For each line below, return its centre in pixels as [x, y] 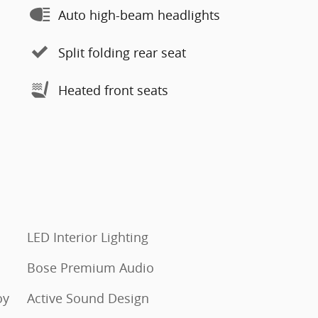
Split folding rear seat [122, 52]
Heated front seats [113, 90]
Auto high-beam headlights [139, 15]
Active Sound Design [88, 298]
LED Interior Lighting [88, 237]
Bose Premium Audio [91, 268]
